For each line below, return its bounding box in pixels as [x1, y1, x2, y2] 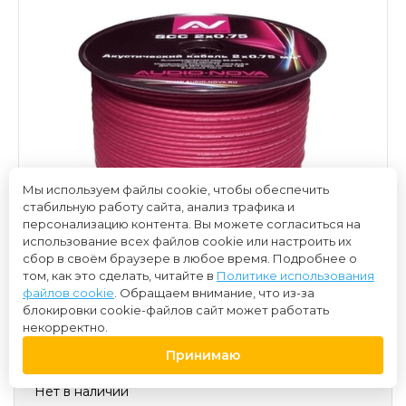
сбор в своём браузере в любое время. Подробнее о [23, 251, 357, 266]
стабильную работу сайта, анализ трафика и [23, 199, 295, 214]
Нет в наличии [34, 383, 129, 400]
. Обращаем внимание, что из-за [114, 285, 314, 300]
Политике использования [217, 268, 374, 283]
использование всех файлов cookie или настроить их [23, 234, 352, 248]
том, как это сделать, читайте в [23, 268, 217, 283]
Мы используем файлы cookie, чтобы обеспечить [23, 182, 329, 197]
